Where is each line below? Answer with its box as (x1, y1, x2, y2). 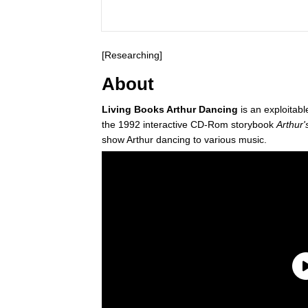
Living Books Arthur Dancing (102, 103, 238, 115)
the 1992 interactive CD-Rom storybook (102, 118, 276, 130)
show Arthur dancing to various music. (102, 133, 267, 145)
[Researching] (102, 49, 162, 60)
